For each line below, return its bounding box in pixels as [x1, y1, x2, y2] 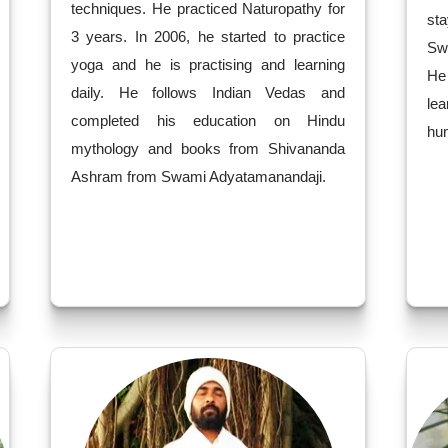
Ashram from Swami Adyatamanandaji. [71, 168, 326, 185]
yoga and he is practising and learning [71, 56, 345, 73]
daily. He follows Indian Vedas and [71, 84, 345, 101]
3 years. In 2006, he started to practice [71, 28, 345, 45]
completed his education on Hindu [71, 112, 345, 129]
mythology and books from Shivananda [71, 140, 345, 157]
